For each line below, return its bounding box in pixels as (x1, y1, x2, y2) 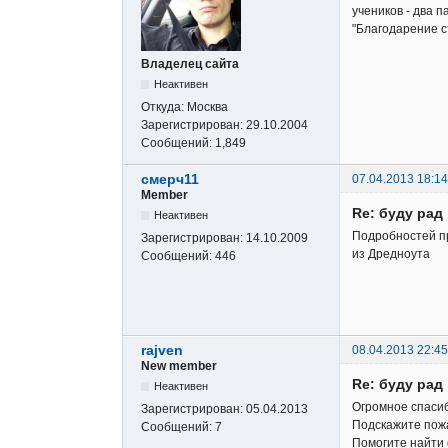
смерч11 (141, 171, 199, 187)
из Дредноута (352, 247, 430, 262)
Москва (187, 99, 228, 114)
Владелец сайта (141, 56, 239, 71)
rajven (141, 342, 183, 359)
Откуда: (141, 99, 187, 114)
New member (141, 359, 217, 374)
